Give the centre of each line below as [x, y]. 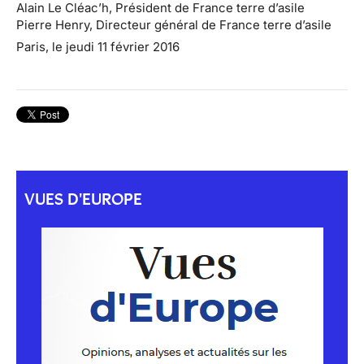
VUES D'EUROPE [83, 199]
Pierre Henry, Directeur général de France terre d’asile [175, 25]
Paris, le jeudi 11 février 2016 [100, 47]
